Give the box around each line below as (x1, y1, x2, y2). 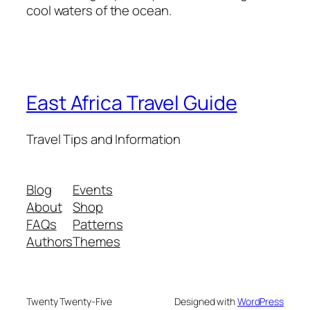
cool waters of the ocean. (26, 1, 172, 20)
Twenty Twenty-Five (26, 295, 113, 309)
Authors (26, 232, 73, 251)
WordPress (237, 295, 284, 309)
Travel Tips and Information (26, 129, 181, 148)
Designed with (174, 295, 237, 309)
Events (73, 181, 113, 199)
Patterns (73, 215, 123, 234)
